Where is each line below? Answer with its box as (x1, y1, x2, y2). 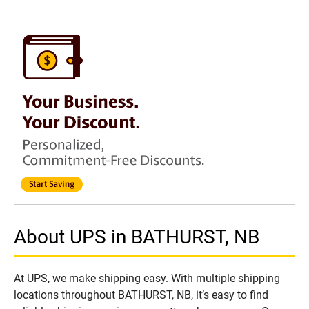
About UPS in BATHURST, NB (14, 226, 259, 249)
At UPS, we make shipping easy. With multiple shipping (14, 272, 280, 286)
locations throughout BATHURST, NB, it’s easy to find (14, 288, 268, 302)
